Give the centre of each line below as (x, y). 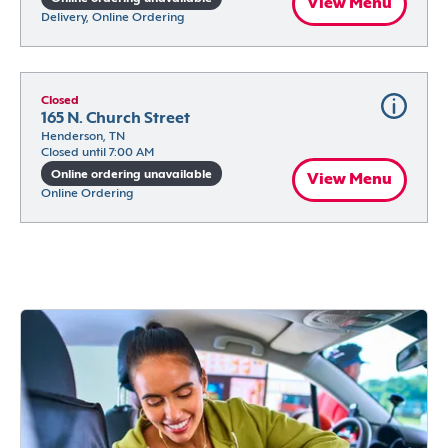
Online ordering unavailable (131, 174)
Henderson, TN (83, 137)
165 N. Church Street (115, 119)
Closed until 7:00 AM (97, 153)
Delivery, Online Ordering (112, 18)
